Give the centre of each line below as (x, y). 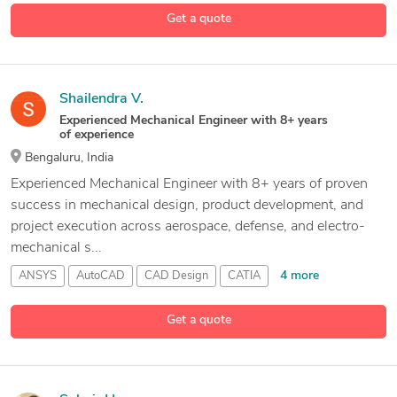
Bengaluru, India (67, 158)
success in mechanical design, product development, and (187, 205)
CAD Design (176, 276)
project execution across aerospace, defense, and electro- (188, 226)
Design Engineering (69, 26)
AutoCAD (101, 276)
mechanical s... (56, 248)
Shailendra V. (101, 99)
